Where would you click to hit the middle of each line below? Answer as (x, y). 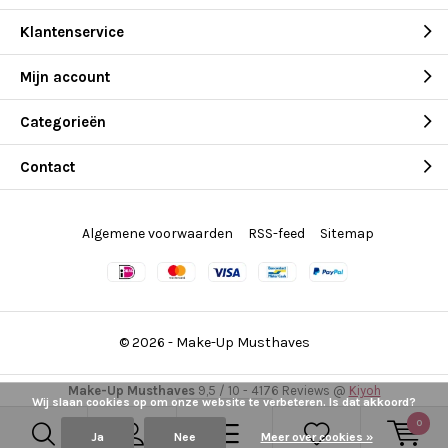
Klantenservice (72, 31)
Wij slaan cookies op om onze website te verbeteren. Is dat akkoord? (224, 402)
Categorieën (63, 121)
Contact (47, 166)
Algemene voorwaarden (157, 233)
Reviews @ (315, 390)
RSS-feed (276, 233)
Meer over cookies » (316, 437)
